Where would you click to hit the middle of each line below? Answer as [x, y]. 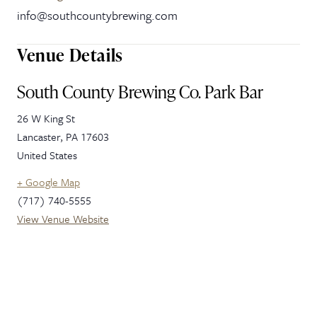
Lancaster [39, 137]
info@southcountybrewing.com [97, 15]
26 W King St [46, 118]
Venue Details [70, 55]
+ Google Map [48, 182]
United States [47, 155]
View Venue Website [63, 219]
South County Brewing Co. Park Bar [140, 92]
